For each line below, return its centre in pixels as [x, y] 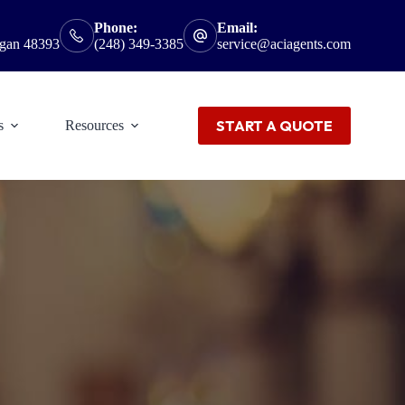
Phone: [115, 27]
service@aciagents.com [284, 43]
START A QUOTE [274, 126]
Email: [237, 27]
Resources [95, 126]
